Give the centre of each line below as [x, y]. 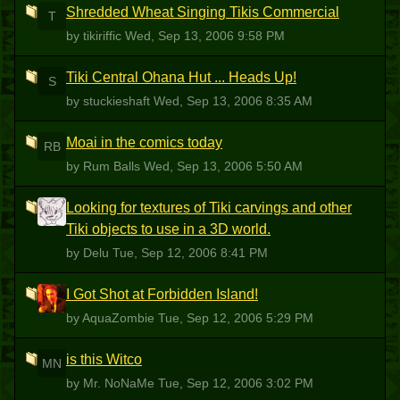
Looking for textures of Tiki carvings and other [209, 208]
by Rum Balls [105, 166]
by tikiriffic [96, 36]
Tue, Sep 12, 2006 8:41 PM [190, 253]
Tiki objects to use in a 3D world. [168, 229]
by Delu [89, 253]
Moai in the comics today [144, 142]
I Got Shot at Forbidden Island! [162, 294]
